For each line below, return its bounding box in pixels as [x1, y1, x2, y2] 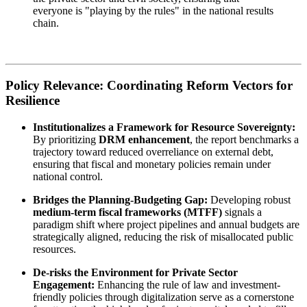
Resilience [5, 93, 60, 108]
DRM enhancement [99, 133, 190, 145]
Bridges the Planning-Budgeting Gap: [33, 193, 208, 206]
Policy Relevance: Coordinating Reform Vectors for [5, 77, 293, 93]
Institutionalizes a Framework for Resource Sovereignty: [33, 121, 295, 133]
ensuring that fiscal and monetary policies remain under [33, 158, 271, 170]
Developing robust [208, 193, 291, 206]
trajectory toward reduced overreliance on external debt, [33, 145, 273, 158]
